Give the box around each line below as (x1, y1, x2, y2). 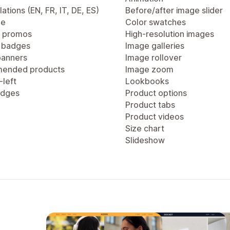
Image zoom (125, 64, 174, 74)
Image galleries (125, 41, 184, 51)
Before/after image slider (125, 5, 223, 15)
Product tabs (125, 100, 175, 110)
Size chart (125, 123, 164, 133)
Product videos (125, 111, 184, 122)
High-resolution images (125, 29, 214, 39)
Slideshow (125, 135, 165, 145)
